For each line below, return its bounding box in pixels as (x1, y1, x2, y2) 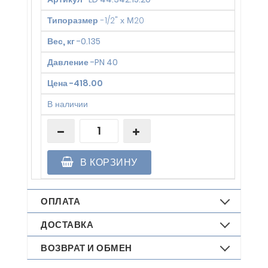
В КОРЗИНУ (77, 156, 138, 170)
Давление (47, 56, 89, 69)
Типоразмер (47, 14, 98, 27)
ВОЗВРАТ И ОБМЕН (41, 242, 132, 255)
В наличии (47, 98, 88, 111)
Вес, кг (47, 35, 75, 48)
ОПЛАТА (41, 195, 80, 208)
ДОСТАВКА (41, 218, 93, 232)
